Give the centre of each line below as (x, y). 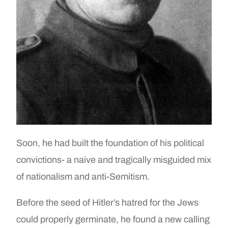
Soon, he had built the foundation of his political (110, 143)
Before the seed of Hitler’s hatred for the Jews (108, 202)
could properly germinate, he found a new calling (113, 219)
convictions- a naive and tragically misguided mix (114, 160)
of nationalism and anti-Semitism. (83, 176)
